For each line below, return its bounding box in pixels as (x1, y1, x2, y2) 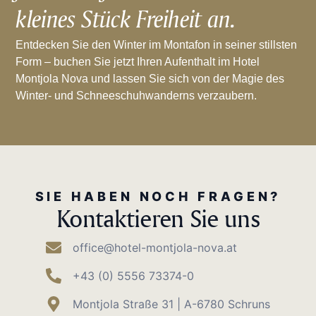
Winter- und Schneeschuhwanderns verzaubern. (16, 89, 257, 102)
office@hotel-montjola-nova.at (73, 240, 238, 255)
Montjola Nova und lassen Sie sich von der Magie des (16, 72, 285, 85)
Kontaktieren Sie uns (56, 202, 260, 233)
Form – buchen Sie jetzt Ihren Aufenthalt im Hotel (16, 55, 260, 68)
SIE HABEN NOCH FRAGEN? (35, 188, 281, 204)
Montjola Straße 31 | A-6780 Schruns (73, 296, 271, 311)
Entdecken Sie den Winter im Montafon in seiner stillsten (16, 38, 298, 51)
